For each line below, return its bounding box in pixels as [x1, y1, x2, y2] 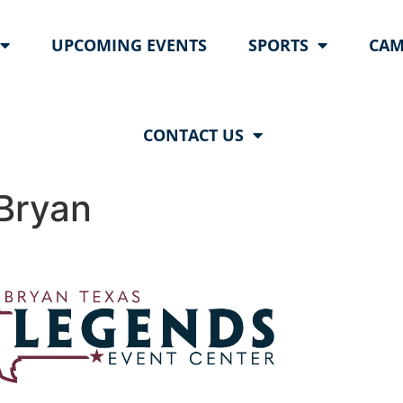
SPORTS [248, 34, 309, 56]
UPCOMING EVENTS [51, 34, 208, 56]
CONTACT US [142, 124, 244, 146]
